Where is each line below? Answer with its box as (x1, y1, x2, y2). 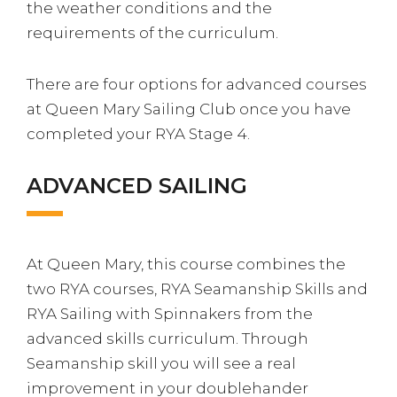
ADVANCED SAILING (27, 173, 247, 198)
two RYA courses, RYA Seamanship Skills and (27, 280, 368, 298)
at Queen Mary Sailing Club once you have (27, 100, 351, 118)
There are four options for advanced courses (27, 75, 367, 93)
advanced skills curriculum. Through (27, 330, 308, 347)
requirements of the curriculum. (27, 24, 278, 42)
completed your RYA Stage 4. (27, 125, 250, 143)
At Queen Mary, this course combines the (27, 255, 346, 273)
